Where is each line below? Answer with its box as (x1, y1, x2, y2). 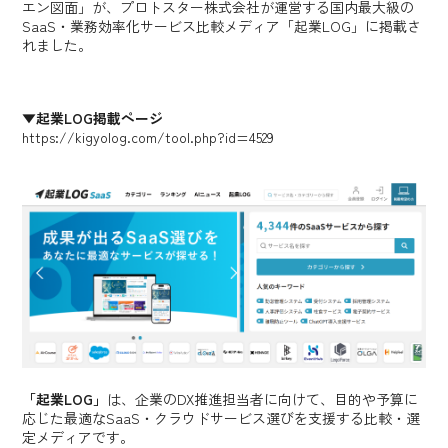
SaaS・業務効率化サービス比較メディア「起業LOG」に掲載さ (22, 15, 422, 36)
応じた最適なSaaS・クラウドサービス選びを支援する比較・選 (22, 408, 421, 429)
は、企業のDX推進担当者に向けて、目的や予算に (107, 389, 419, 410)
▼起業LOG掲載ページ (22, 107, 164, 128)
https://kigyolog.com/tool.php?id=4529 (22, 126, 275, 147)
